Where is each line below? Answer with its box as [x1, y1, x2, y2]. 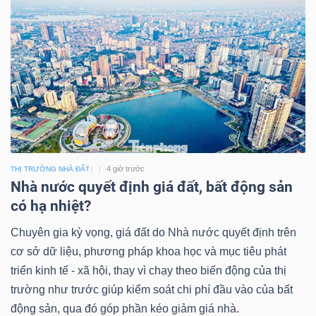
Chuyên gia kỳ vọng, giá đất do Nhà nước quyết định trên [11, 226, 296, 239]
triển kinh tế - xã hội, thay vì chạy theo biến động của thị [11, 265, 286, 277]
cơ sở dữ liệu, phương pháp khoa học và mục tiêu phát [11, 245, 286, 258]
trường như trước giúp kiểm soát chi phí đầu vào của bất [11, 284, 293, 296]
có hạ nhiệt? [11, 197, 91, 215]
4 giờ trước [107, 164, 145, 174]
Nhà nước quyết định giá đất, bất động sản [11, 178, 293, 196]
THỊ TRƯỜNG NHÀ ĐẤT [11, 165, 90, 174]
